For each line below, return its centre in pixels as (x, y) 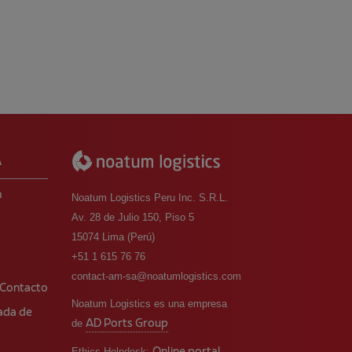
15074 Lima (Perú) (113, 237)
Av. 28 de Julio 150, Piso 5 (133, 218)
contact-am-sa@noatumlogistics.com (156, 277)
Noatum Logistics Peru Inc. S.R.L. (150, 198)
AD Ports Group (127, 324)
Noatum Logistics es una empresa (149, 304)
